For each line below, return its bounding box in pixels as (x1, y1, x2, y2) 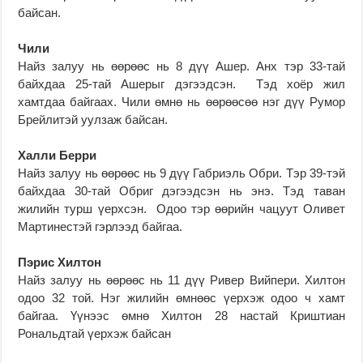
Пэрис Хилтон (18, 254, 102, 269)
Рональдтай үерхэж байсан (18, 326, 172, 340)
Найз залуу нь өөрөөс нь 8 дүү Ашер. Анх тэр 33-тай (18, 58, 345, 73)
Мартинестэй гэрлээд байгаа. (18, 219, 183, 233)
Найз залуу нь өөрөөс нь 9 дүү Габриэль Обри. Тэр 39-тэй (18, 165, 345, 180)
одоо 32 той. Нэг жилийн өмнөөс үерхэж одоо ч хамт (18, 290, 345, 305)
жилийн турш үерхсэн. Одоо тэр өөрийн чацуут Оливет (18, 201, 345, 216)
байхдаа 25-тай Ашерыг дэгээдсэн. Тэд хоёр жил (18, 76, 345, 91)
